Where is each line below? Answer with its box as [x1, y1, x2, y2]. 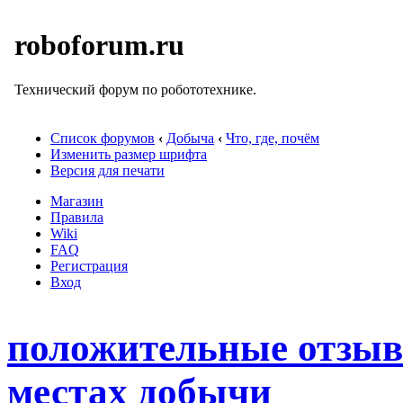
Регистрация [50, 258, 128, 273]
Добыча [166, 130, 214, 146]
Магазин [50, 193, 103, 209]
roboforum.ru [14, 29, 184, 62]
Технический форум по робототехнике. [14, 81, 256, 97]
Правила [50, 210, 103, 225]
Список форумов [50, 130, 155, 146]
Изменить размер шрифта [50, 147, 207, 162]
